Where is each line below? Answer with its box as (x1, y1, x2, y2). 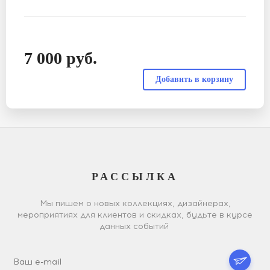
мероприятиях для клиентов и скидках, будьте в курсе (17, 209, 253, 220)
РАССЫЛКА (92, 170, 178, 183)
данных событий (99, 221, 171, 231)
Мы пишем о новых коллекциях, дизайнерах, (39, 198, 231, 209)
